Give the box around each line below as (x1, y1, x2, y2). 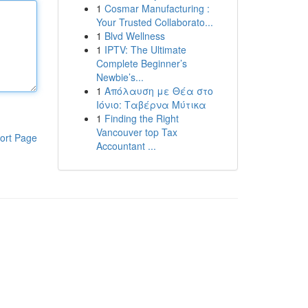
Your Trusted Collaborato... (96, 15, 213, 29)
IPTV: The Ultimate (104, 43, 186, 56)
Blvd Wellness (104, 29, 165, 43)
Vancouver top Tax (96, 125, 177, 139)
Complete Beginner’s (96, 56, 187, 70)
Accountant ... (96, 139, 156, 153)
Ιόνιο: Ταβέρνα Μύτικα (96, 98, 206, 111)
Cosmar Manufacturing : (104, 1, 210, 15)
